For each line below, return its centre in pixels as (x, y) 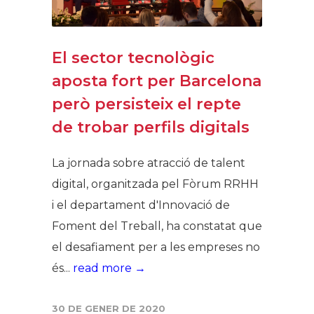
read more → (109, 268)
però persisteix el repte (146, 104)
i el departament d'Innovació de (141, 205)
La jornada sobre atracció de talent (149, 163)
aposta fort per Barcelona (157, 81)
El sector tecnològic (133, 57)
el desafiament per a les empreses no (156, 247)
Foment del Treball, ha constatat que (157, 226)
